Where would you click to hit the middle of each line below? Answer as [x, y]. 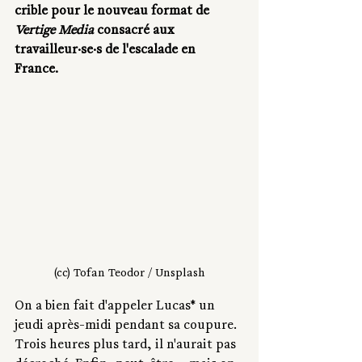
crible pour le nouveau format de [114, 12]
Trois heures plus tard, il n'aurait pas [127, 346]
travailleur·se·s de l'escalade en [107, 51]
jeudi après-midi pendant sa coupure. [127, 327]
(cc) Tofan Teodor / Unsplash [129, 275]
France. [38, 70]
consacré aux [137, 32]
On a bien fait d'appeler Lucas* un [116, 307]
